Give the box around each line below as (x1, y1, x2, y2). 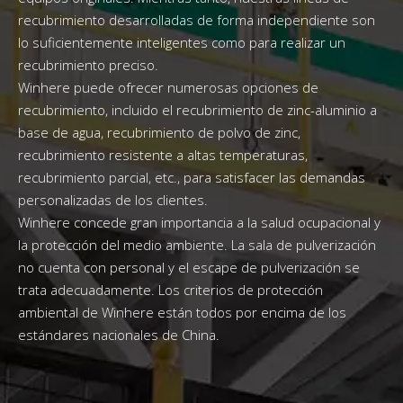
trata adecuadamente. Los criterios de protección (18, 281, 323, 300)
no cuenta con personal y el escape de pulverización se (18, 258, 360, 277)
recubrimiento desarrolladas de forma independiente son (18, 11, 375, 30)
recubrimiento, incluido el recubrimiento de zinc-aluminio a (18, 101, 377, 120)
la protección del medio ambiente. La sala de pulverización (18, 236, 376, 255)
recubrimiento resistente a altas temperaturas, (18, 146, 308, 165)
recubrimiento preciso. (18, 56, 158, 75)
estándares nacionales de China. (18, 326, 219, 345)
